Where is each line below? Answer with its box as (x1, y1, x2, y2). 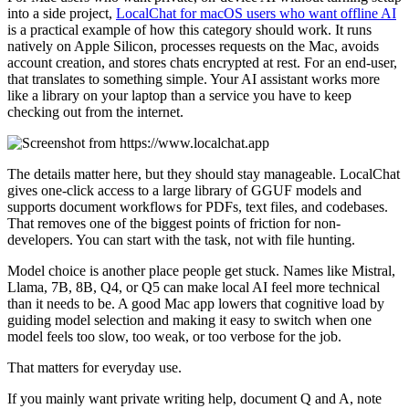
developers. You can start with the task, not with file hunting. (7, 231, 355, 247)
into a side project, (7, 5, 116, 21)
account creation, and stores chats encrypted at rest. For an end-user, (7, 54, 397, 70)
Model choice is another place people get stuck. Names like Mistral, (7, 262, 395, 278)
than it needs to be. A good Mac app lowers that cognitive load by (7, 295, 384, 311)
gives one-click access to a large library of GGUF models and (7, 182, 362, 198)
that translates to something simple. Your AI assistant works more (7, 70, 380, 87)
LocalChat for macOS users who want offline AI (116, 5, 396, 21)
